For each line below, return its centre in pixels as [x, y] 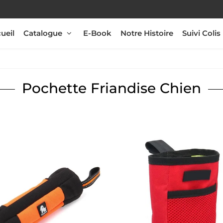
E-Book [97, 33]
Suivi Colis [201, 33]
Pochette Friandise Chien [111, 88]
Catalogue [43, 33]
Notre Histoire [147, 33]
